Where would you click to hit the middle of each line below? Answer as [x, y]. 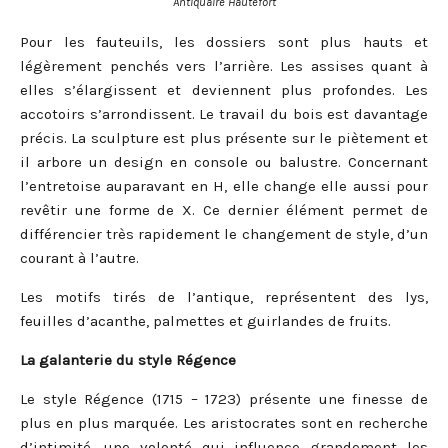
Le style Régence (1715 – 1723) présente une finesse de [224, 399]
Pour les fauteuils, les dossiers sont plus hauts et [224, 42]
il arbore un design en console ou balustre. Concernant [224, 162]
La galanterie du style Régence [128, 360]
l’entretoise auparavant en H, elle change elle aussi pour [224, 186]
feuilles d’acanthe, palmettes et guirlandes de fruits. [205, 321]
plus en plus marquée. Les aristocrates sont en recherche [224, 423]
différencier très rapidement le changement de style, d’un [224, 234]
